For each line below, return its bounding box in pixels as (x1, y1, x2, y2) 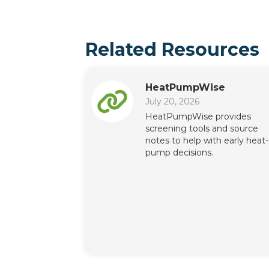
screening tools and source (145, 123, 258, 134)
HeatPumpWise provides (145, 111, 251, 122)
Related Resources (85, 38, 259, 61)
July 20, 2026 (145, 96, 199, 107)
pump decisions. (145, 147, 213, 158)
